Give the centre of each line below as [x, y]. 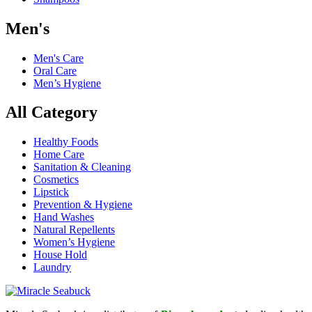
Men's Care [58, 58]
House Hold [60, 255]
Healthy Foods [66, 142]
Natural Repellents [74, 230]
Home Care [59, 155]
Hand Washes [64, 217]
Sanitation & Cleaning [82, 167]
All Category [52, 112]
